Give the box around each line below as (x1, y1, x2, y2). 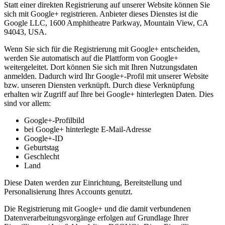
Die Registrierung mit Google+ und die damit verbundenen (4, 204, 191, 213)
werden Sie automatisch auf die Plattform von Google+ (4, 53, 178, 62)
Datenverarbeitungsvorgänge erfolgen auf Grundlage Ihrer (4, 213, 188, 222)
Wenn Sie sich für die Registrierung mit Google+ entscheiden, (4, 44, 200, 53)
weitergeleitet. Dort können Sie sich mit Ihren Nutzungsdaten (4, 62, 197, 71)
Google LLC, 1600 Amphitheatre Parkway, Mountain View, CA (4, 18, 208, 27)
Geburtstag (24, 143, 59, 152)
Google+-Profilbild (24, 116, 84, 125)
